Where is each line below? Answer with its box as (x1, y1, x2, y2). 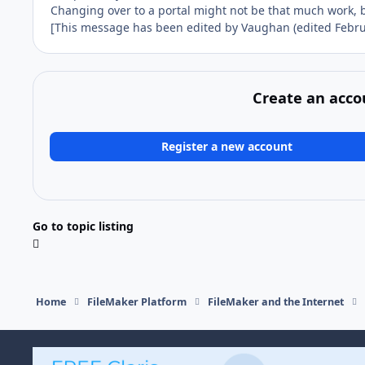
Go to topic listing (33, 218, 134, 235)
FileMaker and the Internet (208, 295, 345, 310)
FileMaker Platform (86, 295, 187, 310)
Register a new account (161, 138, 293, 154)
